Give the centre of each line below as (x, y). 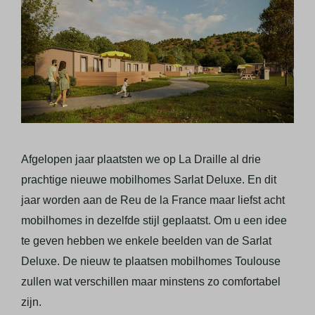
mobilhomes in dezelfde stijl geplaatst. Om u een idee (154, 220)
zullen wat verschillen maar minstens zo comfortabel (151, 281)
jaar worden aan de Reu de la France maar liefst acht (153, 200)
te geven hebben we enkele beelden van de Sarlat (147, 240)
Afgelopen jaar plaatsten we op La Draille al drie (141, 159)
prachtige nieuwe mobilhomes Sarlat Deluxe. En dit (149, 179)
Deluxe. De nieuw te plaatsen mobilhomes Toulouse (151, 261)
